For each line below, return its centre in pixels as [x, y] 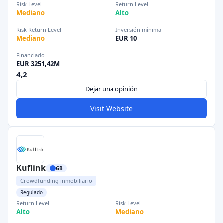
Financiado [31, 55]
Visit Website [111, 108]
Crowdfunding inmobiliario [56, 180]
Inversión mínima [138, 30]
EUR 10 [126, 38]
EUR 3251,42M [38, 64]
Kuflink [31, 168]
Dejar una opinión [111, 89]
